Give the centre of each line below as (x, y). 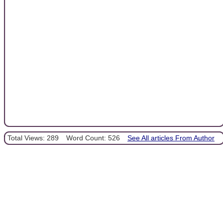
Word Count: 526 (93, 138)
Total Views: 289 (33, 138)
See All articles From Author (171, 138)
